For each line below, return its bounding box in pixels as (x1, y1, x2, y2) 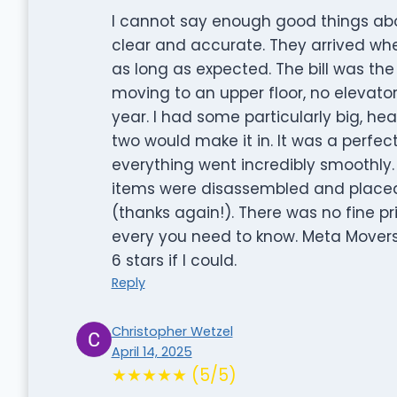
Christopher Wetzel (111, 322, 233, 340)
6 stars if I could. (111, 249, 237, 271)
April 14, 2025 (111, 342, 192, 361)
